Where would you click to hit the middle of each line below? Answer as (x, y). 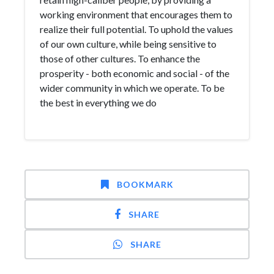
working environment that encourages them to (136, 14)
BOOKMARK (145, 184)
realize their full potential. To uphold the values (136, 29)
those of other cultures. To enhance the (120, 58)
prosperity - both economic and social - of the (135, 73)
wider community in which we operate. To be (132, 88)
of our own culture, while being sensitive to (128, 44)
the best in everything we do (98, 102)
